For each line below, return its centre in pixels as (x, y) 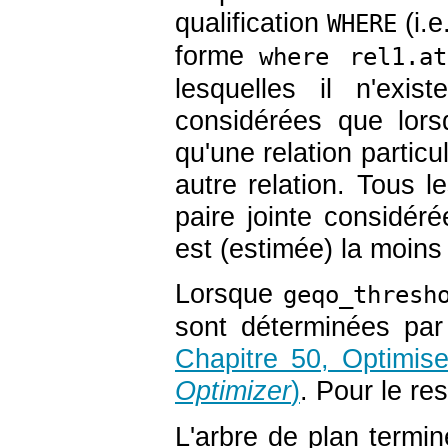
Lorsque (229, 294)
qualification (251, 23)
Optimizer (233, 391)
